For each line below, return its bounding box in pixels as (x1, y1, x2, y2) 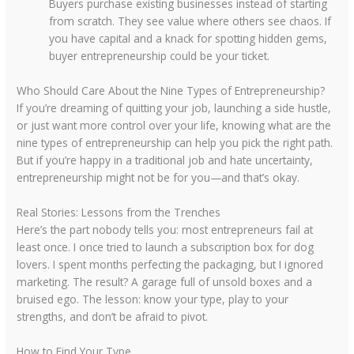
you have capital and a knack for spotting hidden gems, (49, 31, 328, 47)
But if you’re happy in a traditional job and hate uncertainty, (17, 153, 314, 168)
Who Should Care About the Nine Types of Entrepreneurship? (17, 83, 326, 98)
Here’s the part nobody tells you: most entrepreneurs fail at (17, 221, 314, 237)
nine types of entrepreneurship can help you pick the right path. (17, 135, 333, 150)
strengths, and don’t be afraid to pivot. (17, 308, 209, 324)
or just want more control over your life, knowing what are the (17, 118, 332, 133)
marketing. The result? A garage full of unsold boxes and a (17, 273, 313, 289)
